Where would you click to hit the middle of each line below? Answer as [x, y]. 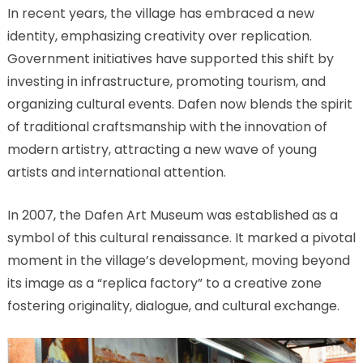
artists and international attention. [116, 172]
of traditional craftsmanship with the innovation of [167, 126]
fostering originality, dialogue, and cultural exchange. [173, 305]
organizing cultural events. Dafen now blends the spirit [179, 104]
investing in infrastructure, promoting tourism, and [166, 81]
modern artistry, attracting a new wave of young [162, 149]
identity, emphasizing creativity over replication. [159, 36]
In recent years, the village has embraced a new [160, 13]
